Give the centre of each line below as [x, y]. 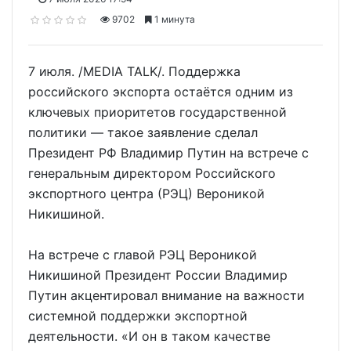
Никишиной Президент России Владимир [158, 275]
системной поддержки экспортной [138, 316]
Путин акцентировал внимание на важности [166, 296]
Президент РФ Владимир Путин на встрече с [168, 153]
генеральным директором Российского [152, 174]
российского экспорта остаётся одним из [161, 92]
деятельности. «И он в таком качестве [149, 337]
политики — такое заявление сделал [143, 133]
